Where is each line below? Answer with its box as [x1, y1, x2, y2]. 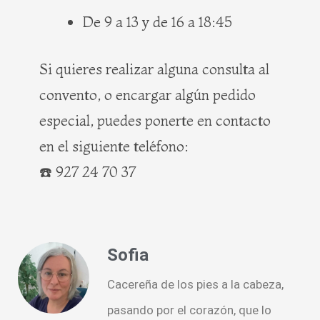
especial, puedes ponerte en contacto [39, 111, 271, 130]
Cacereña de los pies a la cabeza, [107, 276, 284, 291]
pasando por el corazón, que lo [107, 302, 271, 317]
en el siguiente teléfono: [39, 137, 189, 156]
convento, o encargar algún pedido [39, 86, 256, 104]
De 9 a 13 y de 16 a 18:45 [82, 13, 232, 31]
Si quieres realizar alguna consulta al [39, 60, 269, 79]
